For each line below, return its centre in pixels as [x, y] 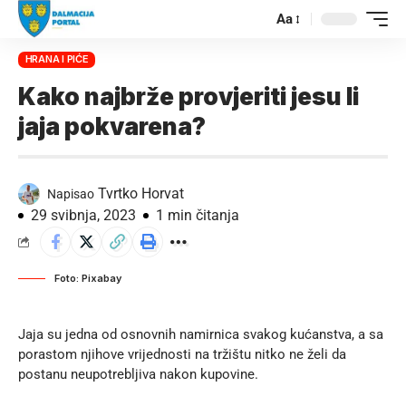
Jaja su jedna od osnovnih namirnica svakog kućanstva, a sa [201, 334]
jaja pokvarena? [112, 126]
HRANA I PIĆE [57, 59]
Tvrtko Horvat [141, 193]
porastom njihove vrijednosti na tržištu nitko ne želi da [182, 354]
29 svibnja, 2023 [83, 215]
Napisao [71, 193]
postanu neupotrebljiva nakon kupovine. [138, 374]
